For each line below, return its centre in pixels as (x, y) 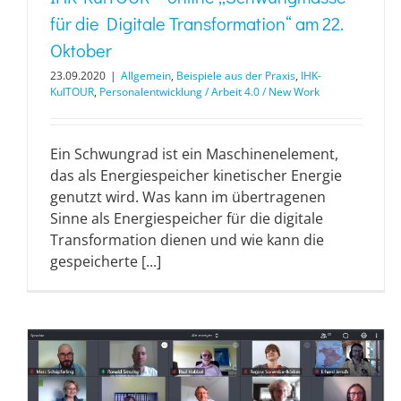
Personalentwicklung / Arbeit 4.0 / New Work (209, 91)
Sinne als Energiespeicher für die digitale (187, 218)
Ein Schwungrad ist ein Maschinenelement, (194, 154)
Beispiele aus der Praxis (236, 75)
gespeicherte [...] (106, 261)
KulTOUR (72, 91)
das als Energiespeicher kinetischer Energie (196, 175)
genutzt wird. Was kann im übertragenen (188, 196)
